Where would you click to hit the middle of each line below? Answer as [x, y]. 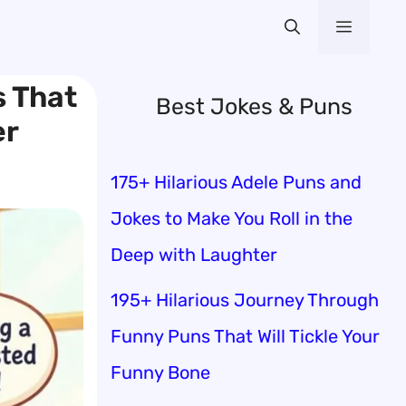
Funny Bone [160, 372]
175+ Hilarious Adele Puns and [236, 182]
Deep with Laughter [194, 254]
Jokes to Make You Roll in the [232, 218]
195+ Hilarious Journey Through [245, 300]
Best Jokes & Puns [254, 106]
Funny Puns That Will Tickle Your [245, 336]
